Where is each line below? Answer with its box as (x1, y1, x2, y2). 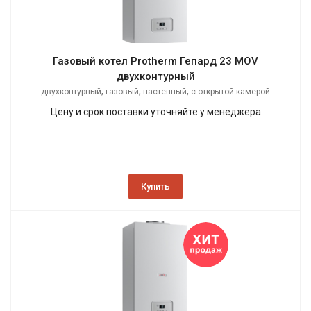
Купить (141, 181, 170, 192)
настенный (143, 87, 187, 97)
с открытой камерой (191, 87, 270, 97)
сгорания (137, 101, 174, 112)
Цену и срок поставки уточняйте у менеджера (50, 106, 261, 118)
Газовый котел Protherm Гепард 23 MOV (53, 55, 258, 68)
